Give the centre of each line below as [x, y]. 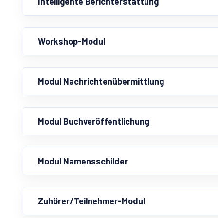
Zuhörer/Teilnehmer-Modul [91, 201]
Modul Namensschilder [83, 161]
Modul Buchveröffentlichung [94, 121]
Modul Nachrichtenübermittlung [101, 82]
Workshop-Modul [72, 42]
